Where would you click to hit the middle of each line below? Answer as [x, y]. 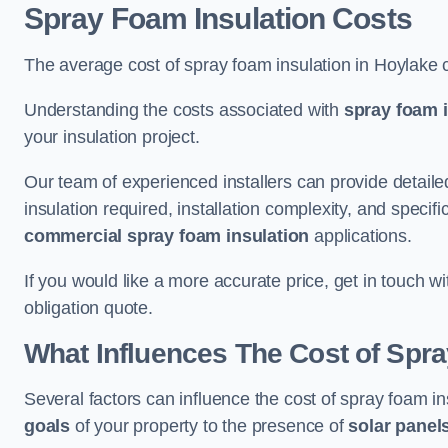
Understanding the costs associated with [184, 110]
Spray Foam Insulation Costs [218, 18]
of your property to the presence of [209, 426]
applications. [360, 236]
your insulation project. [112, 137]
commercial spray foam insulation [167, 236]
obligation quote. [88, 308]
